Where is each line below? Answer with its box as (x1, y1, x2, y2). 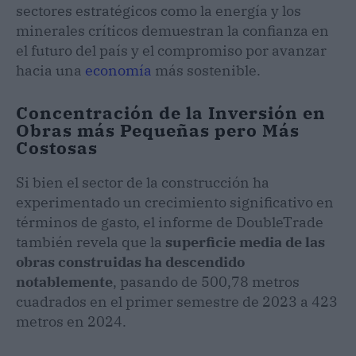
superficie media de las (165, 232, 325, 251)
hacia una (16, 60, 85, 79)
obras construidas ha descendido (16, 252, 245, 271)
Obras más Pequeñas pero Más (16, 118, 300, 141)
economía (85, 60, 152, 79)
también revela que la (16, 232, 165, 251)
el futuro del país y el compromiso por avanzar (16, 41, 327, 60)
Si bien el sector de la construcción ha (16, 172, 269, 192)
